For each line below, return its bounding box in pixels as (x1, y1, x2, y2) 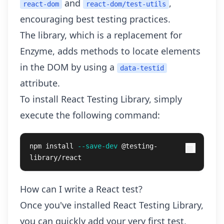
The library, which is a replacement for (20, 29, 182, 41)
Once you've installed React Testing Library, (20, 199, 203, 211)
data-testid (120, 64, 164, 72)
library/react (29, 153, 81, 161)
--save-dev (77, 142, 117, 150)
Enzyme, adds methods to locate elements (20, 45, 200, 57)
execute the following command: (20, 109, 160, 121)
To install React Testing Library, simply (20, 93, 182, 105)
